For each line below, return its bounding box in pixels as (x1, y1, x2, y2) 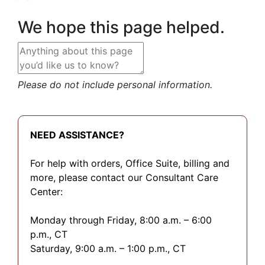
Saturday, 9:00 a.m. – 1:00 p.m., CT (30, 243, 186, 255)
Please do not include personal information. (18, 79, 212, 91)
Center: (30, 186, 63, 198)
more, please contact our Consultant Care (30, 172, 218, 184)
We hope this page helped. (18, 17, 225, 38)
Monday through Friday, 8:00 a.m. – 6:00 (30, 214, 212, 227)
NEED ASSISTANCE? (30, 129, 124, 141)
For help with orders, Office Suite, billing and (30, 157, 230, 170)
